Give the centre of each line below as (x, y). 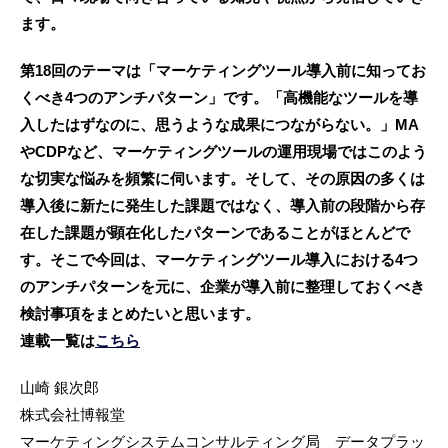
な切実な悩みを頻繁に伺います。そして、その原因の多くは (222, 179)
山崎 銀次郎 (59, 388)
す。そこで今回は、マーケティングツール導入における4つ (219, 260)
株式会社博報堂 (72, 415)
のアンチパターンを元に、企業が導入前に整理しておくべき (222, 287)
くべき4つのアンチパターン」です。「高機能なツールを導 (219, 98)
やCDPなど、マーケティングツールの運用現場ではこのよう (223, 152)
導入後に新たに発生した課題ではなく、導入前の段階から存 (222, 206)
